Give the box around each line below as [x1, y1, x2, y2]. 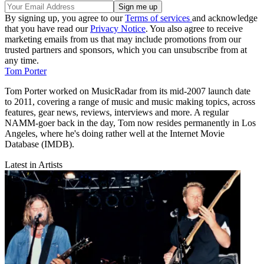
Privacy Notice [90, 23, 146, 34]
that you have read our [5, 23, 90, 34]
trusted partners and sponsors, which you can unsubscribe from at [5, 44, 247, 55]
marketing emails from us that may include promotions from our [5, 34, 241, 44]
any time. [5, 55, 39, 65]
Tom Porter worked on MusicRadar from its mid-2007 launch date [5, 85, 250, 96]
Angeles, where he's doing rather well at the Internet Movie [5, 128, 225, 138]
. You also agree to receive [146, 23, 243, 34]
